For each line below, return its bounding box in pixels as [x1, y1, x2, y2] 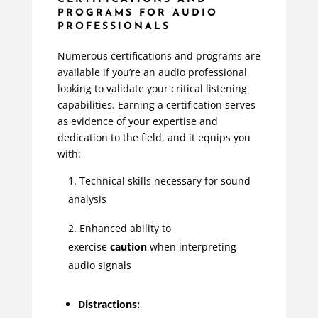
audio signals [67, 258, 131, 272]
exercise [67, 239, 110, 253]
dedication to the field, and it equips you [57, 130, 251, 144]
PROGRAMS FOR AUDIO [57, 7, 218, 18]
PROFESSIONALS [57, 21, 170, 32]
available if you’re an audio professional [57, 65, 247, 79]
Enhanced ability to [79, 221, 171, 235]
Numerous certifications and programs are [57, 48, 261, 62]
